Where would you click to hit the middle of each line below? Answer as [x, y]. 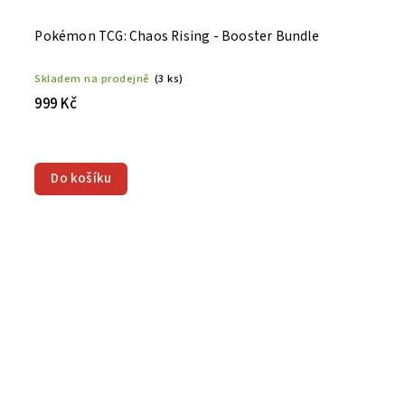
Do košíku [81, 179]
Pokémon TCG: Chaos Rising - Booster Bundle [177, 37]
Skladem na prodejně [92, 79]
